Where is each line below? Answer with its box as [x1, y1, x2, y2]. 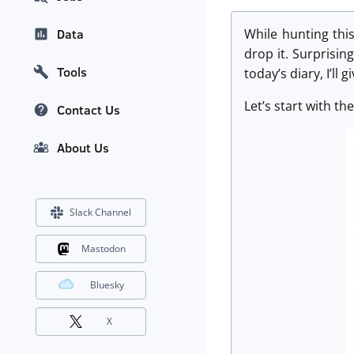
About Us [57, 139, 109, 157]
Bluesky [90, 278, 124, 292]
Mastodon [81, 242, 126, 256]
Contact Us [57, 101, 120, 119]
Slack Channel [70, 205, 131, 220]
